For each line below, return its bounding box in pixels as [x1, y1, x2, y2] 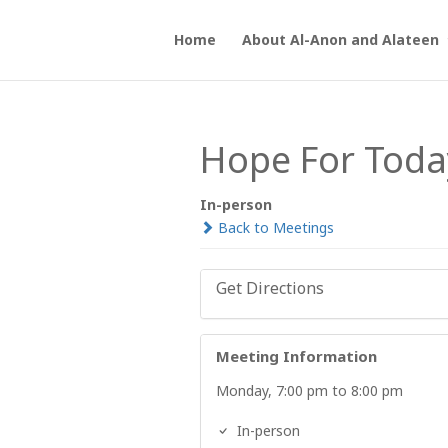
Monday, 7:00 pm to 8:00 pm [215, 381, 403, 400]
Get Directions [215, 277, 324, 299]
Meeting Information [215, 346, 377, 366]
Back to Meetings [213, 218, 334, 237]
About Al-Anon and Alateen [241, 30, 439, 49]
